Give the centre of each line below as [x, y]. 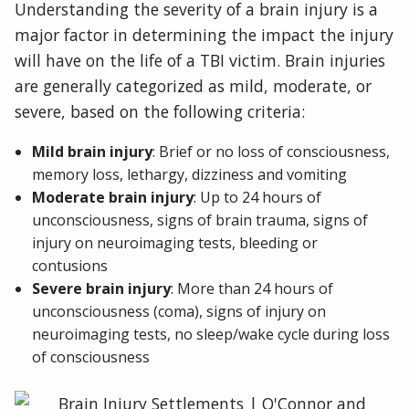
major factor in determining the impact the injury [204, 35]
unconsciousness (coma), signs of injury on [179, 311]
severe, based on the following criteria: [160, 112]
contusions [70, 265]
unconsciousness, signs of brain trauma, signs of [200, 220]
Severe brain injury [102, 288]
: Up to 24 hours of [258, 197]
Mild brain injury [93, 151]
